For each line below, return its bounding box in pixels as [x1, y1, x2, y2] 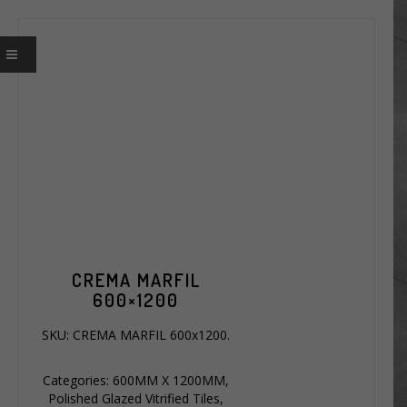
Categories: [43, 371, 114, 389]
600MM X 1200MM [113, 371, 226, 389]
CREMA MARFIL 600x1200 [73, 325, 228, 343]
